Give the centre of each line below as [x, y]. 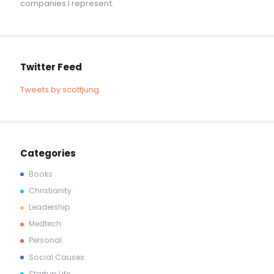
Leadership [50, 207]
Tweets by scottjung [60, 90]
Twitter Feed [51, 67]
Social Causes [57, 257]
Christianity [50, 191]
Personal [45, 240]
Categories [48, 154]
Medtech [45, 224]
